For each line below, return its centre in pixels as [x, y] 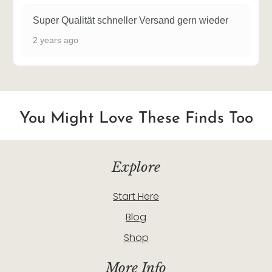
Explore [136, 167]
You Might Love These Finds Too [136, 118]
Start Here [136, 196]
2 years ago [56, 40]
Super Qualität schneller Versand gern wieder [131, 20]
